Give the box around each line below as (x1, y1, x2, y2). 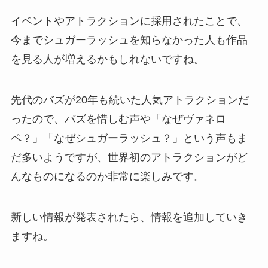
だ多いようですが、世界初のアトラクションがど (10, 151, 248, 164)
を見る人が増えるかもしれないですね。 (10, 53, 205, 66)
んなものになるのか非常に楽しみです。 (10, 170, 205, 183)
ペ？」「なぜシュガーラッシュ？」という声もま (10, 132, 248, 145)
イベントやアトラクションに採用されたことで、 (10, 15, 248, 28)
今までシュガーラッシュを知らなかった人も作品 (10, 34, 248, 47)
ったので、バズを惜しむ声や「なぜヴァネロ (10, 113, 226, 126)
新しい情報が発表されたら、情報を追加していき (10, 211, 248, 224)
